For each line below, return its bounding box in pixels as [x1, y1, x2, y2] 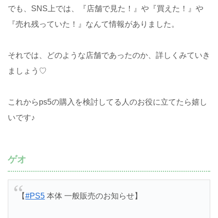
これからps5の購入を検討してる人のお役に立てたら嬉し [8, 97, 207, 106]
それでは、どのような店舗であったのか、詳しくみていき [8, 51, 210, 59]
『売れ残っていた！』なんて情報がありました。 [8, 19, 179, 28]
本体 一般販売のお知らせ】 [45, 192, 143, 200]
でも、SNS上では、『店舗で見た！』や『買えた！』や [8, 4, 203, 13]
